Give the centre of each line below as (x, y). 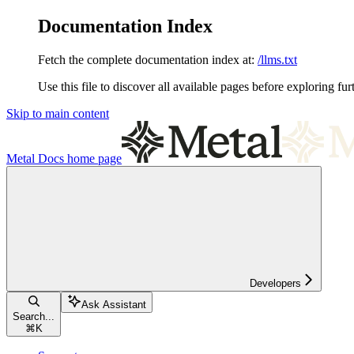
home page (93, 158)
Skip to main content (58, 113)
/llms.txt (277, 59)
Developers (275, 283)
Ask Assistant (114, 304)
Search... (34, 316)
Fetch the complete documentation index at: (146, 59)
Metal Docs (35, 158)
